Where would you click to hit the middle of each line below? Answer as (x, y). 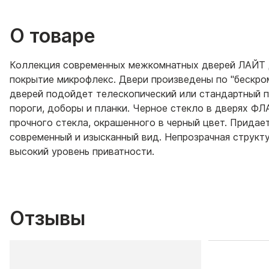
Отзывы (47, 218)
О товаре (53, 35)
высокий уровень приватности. (82, 151)
